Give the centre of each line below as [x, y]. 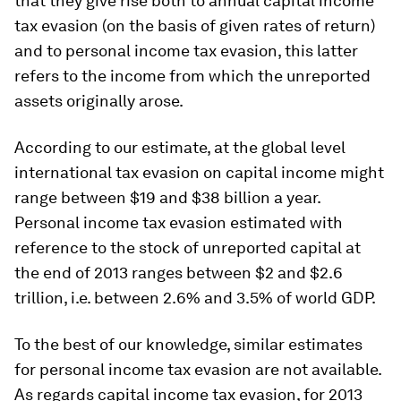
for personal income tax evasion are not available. [198, 369]
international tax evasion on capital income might [199, 172]
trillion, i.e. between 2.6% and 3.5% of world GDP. [195, 297]
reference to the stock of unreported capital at [188, 247]
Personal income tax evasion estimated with [179, 222]
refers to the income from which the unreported [192, 75]
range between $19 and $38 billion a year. [167, 197]
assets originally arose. [99, 100]
